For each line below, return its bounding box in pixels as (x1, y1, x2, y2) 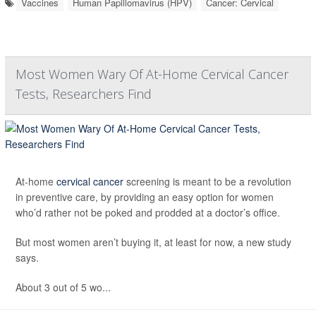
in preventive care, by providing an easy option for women (16, 189, 274, 204)
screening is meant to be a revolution (123, 174, 291, 188)
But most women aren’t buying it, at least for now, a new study (16, 234, 291, 249)
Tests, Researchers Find (16, 85, 152, 102)
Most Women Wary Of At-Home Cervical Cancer (16, 65, 288, 83)
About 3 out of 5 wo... (16, 279, 111, 294)
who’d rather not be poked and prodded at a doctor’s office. (16, 205, 280, 219)
